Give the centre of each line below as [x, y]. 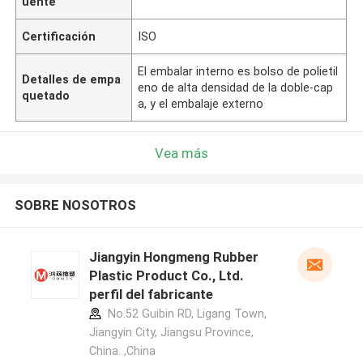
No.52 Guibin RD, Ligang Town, [185, 314]
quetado [46, 95]
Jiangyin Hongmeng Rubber [173, 257]
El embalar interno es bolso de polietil [238, 71]
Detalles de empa [72, 79]
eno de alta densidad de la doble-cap [236, 87]
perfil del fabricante [151, 295]
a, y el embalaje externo [201, 103]
